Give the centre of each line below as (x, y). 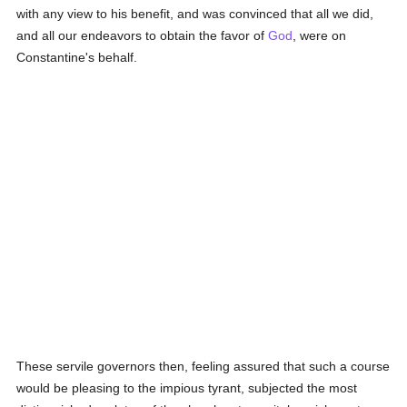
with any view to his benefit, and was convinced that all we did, (195, 14)
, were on (320, 35)
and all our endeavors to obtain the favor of (143, 35)
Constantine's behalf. (77, 57)
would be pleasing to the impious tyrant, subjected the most (187, 388)
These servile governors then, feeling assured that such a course (203, 366)
